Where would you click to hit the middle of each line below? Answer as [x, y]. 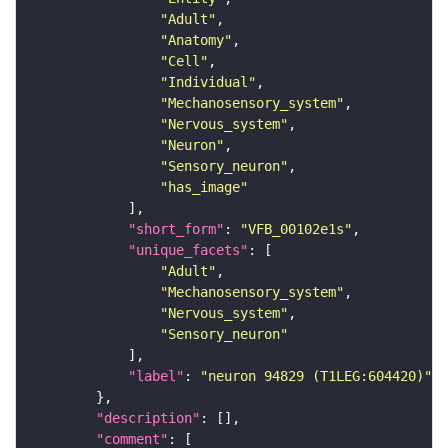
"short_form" [176, 229]
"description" [148, 418]
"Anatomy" [196, 40]
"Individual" [208, 82]
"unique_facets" [188, 250]
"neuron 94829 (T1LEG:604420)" [316, 376]
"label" [156, 376]
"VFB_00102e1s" [296, 229]
